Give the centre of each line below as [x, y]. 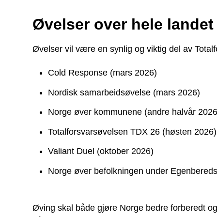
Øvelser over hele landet [123, 24]
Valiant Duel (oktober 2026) [101, 151]
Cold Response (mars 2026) [103, 73]
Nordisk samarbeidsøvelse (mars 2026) [124, 92]
